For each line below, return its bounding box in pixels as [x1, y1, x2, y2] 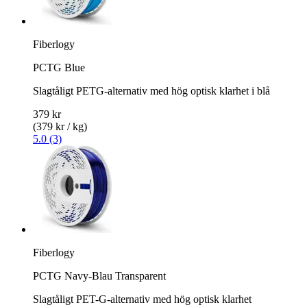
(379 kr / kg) [33, 120, 87, 132]
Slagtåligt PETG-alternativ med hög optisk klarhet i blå [33, 84, 270, 97]
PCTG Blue [33, 61, 85, 73]
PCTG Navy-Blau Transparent [33, 269, 166, 282]
